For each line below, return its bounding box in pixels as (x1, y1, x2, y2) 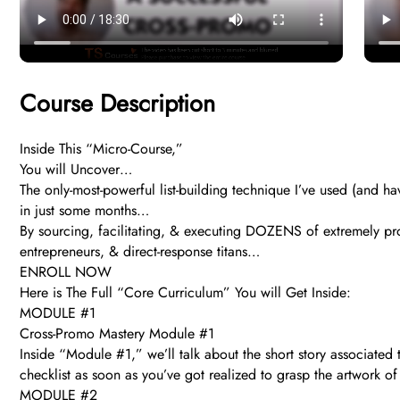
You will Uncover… (20, 159, 132, 180)
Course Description (20, 86, 215, 121)
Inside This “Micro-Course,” (20, 138, 183, 160)
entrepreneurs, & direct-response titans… (20, 241, 260, 262)
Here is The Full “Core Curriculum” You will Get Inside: (20, 282, 351, 304)
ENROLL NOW (20, 262, 112, 283)
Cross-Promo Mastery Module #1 (20, 323, 214, 345)
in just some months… (20, 200, 149, 221)
